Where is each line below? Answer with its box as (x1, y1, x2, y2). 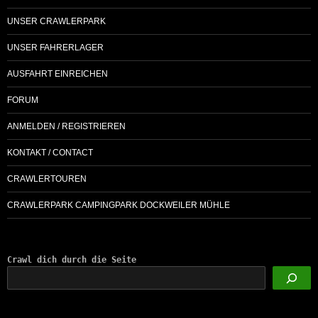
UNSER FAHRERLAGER (7, 42, 104, 53)
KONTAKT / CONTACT (7, 147, 93, 158)
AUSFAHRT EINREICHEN (7, 68, 108, 79)
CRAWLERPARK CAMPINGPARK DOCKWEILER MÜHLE (7, 199, 230, 210)
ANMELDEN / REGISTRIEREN (7, 121, 126, 131)
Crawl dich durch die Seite (7, 254, 136, 265)
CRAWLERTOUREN (7, 173, 87, 184)
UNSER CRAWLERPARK (7, 16, 106, 26)
